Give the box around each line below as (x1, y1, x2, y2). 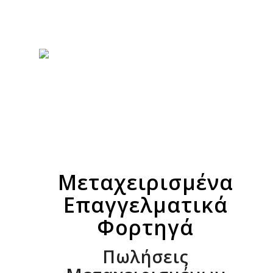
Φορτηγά (97, 213, 194, 241)
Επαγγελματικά (63, 191, 228, 219)
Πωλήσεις (102, 245, 189, 268)
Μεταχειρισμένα (57, 168, 233, 196)
